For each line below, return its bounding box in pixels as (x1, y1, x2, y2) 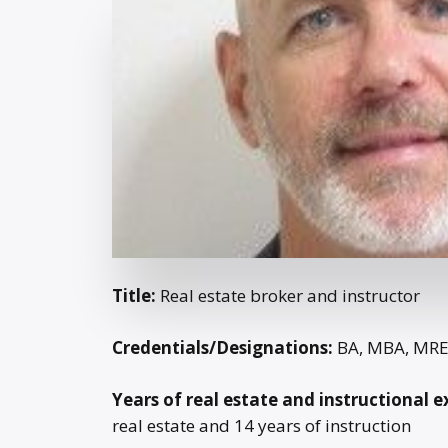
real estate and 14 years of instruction (112, 413, 411, 437)
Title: (112, 283, 156, 307)
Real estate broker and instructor (156, 283, 420, 307)
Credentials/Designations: (112, 335, 333, 359)
